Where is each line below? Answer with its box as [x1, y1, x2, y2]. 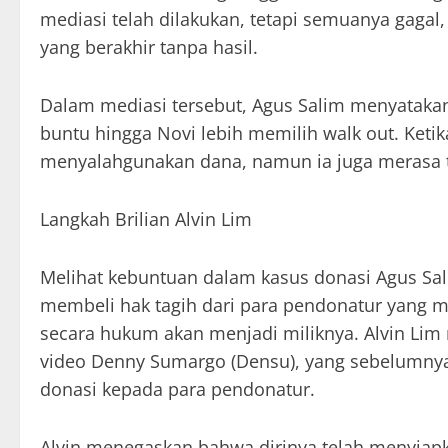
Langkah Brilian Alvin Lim [40, 207, 252, 232]
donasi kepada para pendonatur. [40, 377, 315, 402]
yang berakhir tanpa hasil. [40, 35, 258, 60]
